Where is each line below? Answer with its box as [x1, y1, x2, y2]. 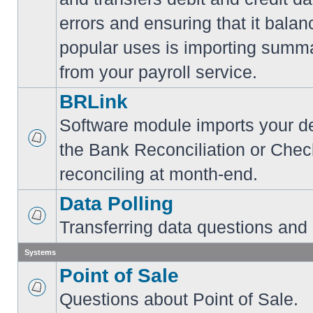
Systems [24, 248, 56, 256]
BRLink [59, 91, 128, 112]
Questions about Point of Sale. [59, 289, 298, 309]
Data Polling [59, 193, 173, 214]
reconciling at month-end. [59, 164, 258, 184]
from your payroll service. [59, 62, 257, 82]
